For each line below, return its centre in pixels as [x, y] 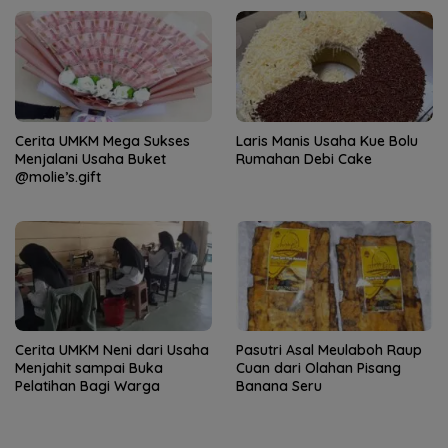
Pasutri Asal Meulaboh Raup [329, 350]
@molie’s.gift [58, 176]
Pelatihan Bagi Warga [87, 386]
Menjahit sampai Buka [89, 368]
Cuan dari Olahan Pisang [318, 368]
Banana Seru [279, 386]
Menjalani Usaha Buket [90, 158]
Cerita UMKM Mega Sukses [102, 140]
